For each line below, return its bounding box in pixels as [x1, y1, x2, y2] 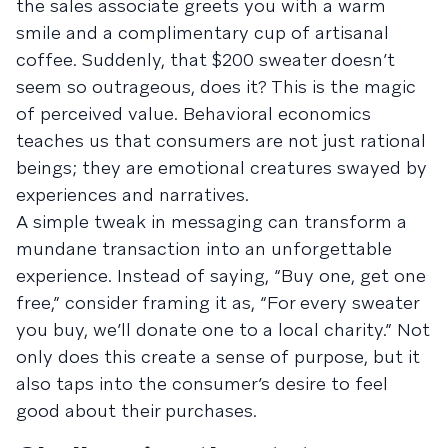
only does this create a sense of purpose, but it [16, 344, 420, 368]
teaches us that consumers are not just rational [16, 128, 426, 152]
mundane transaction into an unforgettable [16, 236, 392, 260]
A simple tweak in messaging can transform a [16, 209, 407, 233]
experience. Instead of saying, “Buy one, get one [16, 263, 426, 287]
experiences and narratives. [16, 182, 249, 206]
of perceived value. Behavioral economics [16, 101, 371, 125]
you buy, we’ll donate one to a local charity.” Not [16, 317, 430, 341]
